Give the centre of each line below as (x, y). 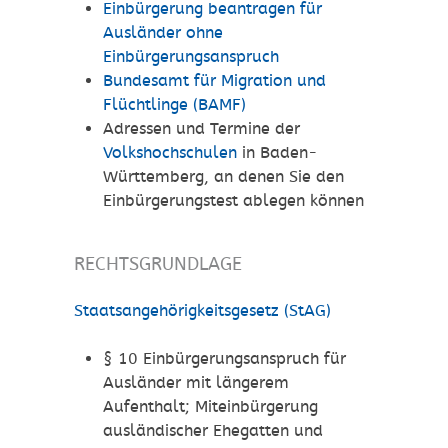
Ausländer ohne (162, 33)
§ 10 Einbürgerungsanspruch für (224, 359)
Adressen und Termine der (201, 129)
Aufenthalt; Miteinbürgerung (210, 407)
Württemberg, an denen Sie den (223, 177)
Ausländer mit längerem (195, 383)
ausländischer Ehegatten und (212, 431)
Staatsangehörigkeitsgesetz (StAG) (202, 311)
